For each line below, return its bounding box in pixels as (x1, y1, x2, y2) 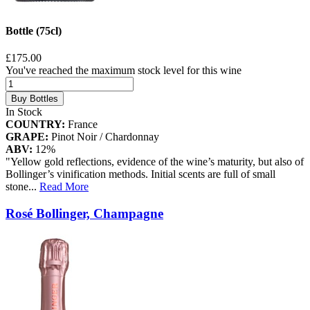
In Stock (6, 106, 42, 118)
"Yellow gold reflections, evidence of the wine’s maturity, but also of (6, 156, 304, 168)
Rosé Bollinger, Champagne (6, 206, 163, 221)
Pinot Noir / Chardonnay (48, 131, 159, 143)
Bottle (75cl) (6, 24, 62, 37)
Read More (39, 181, 89, 193)
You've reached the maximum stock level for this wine (6, 64, 241, 77)
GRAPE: (6, 131, 48, 143)
